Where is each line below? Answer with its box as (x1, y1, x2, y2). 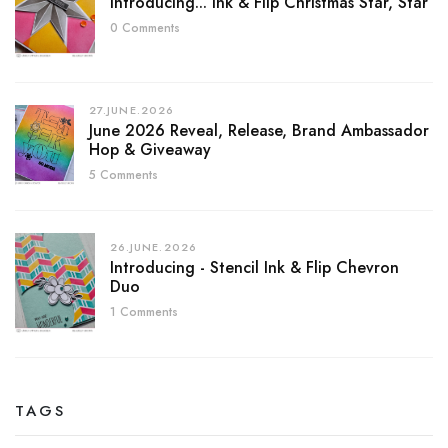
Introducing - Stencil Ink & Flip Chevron (109, 256, 399, 280)
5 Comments (88, 165, 158, 184)
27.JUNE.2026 (88, 101, 175, 118)
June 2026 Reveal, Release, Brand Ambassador (88, 118, 429, 142)
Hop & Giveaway (88, 137, 211, 161)
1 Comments (109, 303, 178, 322)
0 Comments (110, 18, 180, 37)
